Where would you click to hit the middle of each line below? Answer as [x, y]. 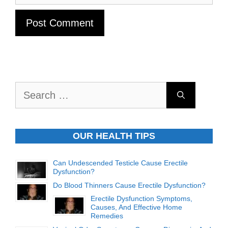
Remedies [107, 216]
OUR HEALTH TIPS [114, 136]
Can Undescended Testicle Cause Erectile [120, 163]
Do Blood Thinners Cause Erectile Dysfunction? [129, 185]
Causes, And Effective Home [136, 207]
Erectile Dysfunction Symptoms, [141, 198]
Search [28, 89]
